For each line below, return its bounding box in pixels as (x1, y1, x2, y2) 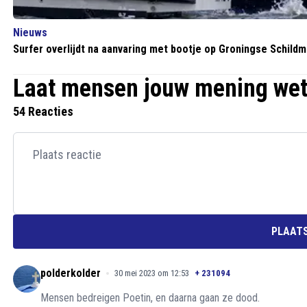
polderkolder (40, 267, 101, 280)
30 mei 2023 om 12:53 (114, 268, 189, 278)
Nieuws (13, 26, 47, 39)
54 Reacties (13, 104, 73, 119)
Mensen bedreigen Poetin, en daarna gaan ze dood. (40, 291, 260, 304)
